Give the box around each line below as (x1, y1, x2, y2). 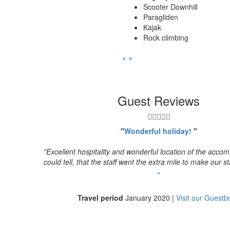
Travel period (78, 192, 124, 203)
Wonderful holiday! (124, 125, 194, 136)
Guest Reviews (118, 91, 200, 109)
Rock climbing (143, 32, 188, 43)
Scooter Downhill (143, 1, 198, 12)
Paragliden (143, 11, 178, 22)
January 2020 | (123, 192, 177, 203)
